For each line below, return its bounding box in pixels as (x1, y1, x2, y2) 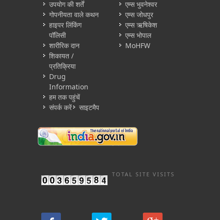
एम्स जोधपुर (125, 10, 153, 19)
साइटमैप (79, 103, 99, 112)
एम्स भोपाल (125, 30, 151, 40)
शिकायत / (49, 51, 74, 60)
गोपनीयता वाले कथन (49, 10, 99, 19)
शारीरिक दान (49, 41, 80, 50)
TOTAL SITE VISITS (111, 170, 175, 178)
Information (49, 82, 88, 91)
